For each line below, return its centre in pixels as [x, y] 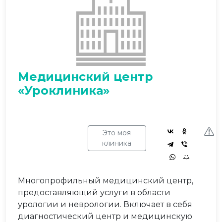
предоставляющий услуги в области [94, 193]
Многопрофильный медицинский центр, [106, 181]
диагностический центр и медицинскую [105, 216]
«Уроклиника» [64, 90]
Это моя [117, 133]
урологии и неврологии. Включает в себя [105, 204]
